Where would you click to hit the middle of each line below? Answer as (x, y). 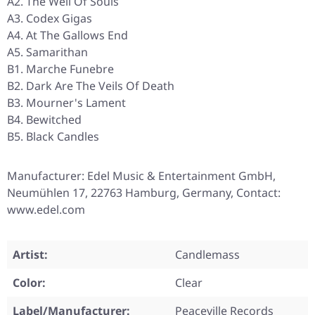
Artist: (30, 255)
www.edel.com (46, 210)
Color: (29, 283)
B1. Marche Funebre (60, 69)
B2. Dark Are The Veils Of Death (91, 86)
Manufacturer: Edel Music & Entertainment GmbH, (141, 176)
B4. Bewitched (44, 120)
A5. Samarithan (47, 52)
